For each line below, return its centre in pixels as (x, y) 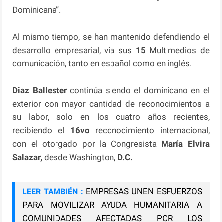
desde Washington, (81, 157)
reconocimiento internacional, (149, 130)
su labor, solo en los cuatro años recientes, (111, 117)
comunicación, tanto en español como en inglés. (102, 63)
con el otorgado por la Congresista (87, 143)
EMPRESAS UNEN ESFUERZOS (144, 191)
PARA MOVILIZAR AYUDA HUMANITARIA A (112, 204)
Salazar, (28, 157)
